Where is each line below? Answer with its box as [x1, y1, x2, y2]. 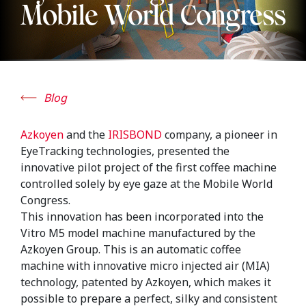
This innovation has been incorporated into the [20, 209, 264, 224]
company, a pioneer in [162, 127, 277, 142]
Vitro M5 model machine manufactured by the [20, 225, 255, 240]
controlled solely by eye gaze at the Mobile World [20, 176, 273, 191]
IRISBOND [105, 127, 162, 142]
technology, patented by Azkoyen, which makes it [20, 275, 271, 290]
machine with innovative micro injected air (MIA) [20, 258, 270, 273]
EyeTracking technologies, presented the [20, 143, 229, 158]
